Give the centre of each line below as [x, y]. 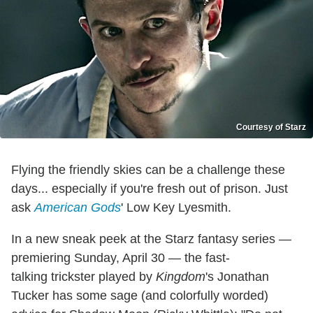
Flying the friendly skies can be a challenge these [148, 169]
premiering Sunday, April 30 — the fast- [121, 257]
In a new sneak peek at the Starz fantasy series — [151, 239]
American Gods [78, 207]
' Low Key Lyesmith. [176, 207]
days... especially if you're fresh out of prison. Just [150, 188]
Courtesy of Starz [271, 127]
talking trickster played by [83, 276]
